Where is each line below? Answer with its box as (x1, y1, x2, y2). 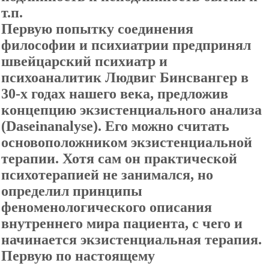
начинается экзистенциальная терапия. (1, 232, 262, 247)
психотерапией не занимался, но (1, 167, 213, 183)
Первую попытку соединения (1, 21, 193, 37)
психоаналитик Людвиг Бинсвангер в (1, 70, 249, 85)
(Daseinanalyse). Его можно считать (1, 118, 229, 134)
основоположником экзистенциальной (1, 134, 252, 150)
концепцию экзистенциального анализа (1, 102, 262, 118)
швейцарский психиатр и (1, 53, 168, 69)
